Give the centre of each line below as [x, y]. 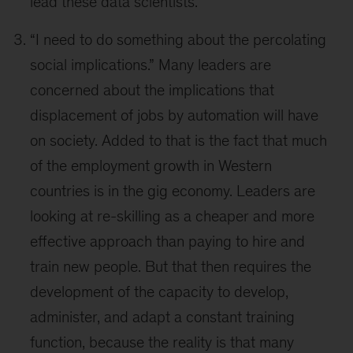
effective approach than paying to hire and [168, 241]
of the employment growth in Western [151, 165]
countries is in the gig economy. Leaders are [173, 191]
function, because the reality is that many [162, 342]
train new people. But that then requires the [171, 266]
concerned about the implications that [152, 90]
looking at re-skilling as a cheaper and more [173, 216]
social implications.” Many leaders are [151, 65]
